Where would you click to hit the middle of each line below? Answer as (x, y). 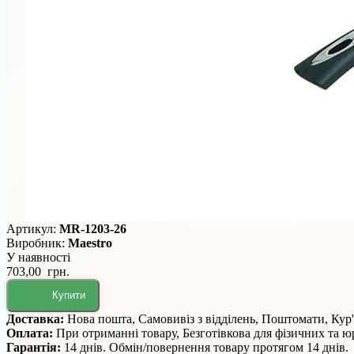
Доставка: (37, 318)
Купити (69, 296)
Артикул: (33, 228)
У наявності (38, 257)
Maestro (90, 243)
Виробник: (37, 243)
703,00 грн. (38, 271)
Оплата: (31, 333)
